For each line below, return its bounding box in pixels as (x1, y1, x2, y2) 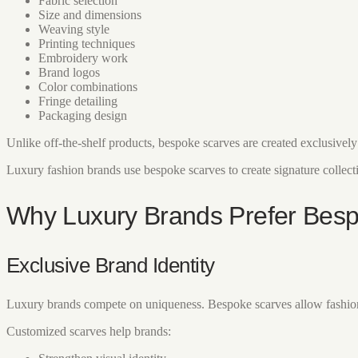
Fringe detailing (38, 94, 117, 109)
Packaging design (38, 109, 127, 123)
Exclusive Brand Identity (6, 253, 215, 278)
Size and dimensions (38, 8, 141, 22)
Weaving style (38, 22, 109, 37)
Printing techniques (38, 37, 135, 51)
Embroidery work (38, 51, 128, 66)
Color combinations (38, 80, 137, 94)
